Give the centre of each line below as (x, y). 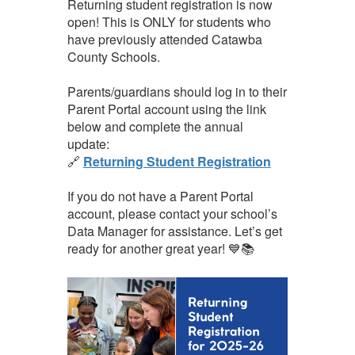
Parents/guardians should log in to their (177, 91)
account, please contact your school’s (172, 213)
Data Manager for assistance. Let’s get (174, 231)
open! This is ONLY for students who (169, 21)
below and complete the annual (155, 126)
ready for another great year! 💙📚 (160, 248)
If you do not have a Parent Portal (160, 196)
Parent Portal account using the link (166, 109)
